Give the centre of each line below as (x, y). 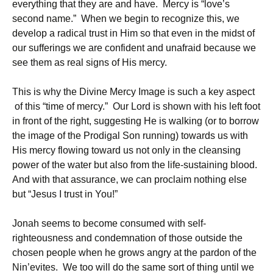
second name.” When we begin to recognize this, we (126, 18)
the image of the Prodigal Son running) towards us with (130, 135)
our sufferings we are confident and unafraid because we (134, 48)
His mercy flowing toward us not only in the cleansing (126, 150)
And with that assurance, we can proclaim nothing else (129, 179)
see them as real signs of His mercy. (90, 62)
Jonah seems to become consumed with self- (109, 223)
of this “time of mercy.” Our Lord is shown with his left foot (136, 106)
